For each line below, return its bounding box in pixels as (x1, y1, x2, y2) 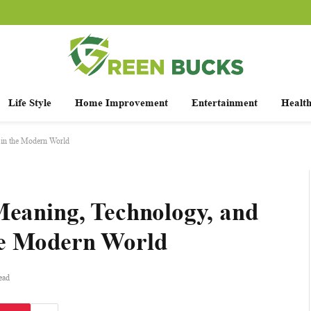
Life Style (8, 96, 51, 108)
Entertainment (191, 96, 258, 108)
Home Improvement (74, 96, 168, 108)
